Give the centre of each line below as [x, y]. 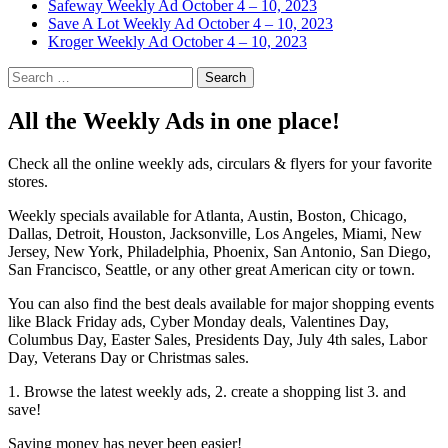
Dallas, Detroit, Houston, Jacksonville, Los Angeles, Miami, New [215, 234]
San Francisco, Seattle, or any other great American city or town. [211, 270]
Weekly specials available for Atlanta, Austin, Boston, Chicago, [207, 216]
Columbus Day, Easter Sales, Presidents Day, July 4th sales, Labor [217, 340]
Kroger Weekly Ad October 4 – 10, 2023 [177, 42]
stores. [28, 182]
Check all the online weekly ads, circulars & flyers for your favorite [220, 164]
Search [28, 75]
